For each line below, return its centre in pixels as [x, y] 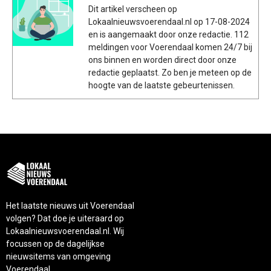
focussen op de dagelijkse [55, 244]
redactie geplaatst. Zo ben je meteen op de [170, 72]
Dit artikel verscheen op [133, 9]
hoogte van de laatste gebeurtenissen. [162, 85]
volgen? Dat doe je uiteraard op [65, 219]
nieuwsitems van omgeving [58, 257]
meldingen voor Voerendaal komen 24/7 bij [170, 47]
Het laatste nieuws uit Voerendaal [70, 206]
